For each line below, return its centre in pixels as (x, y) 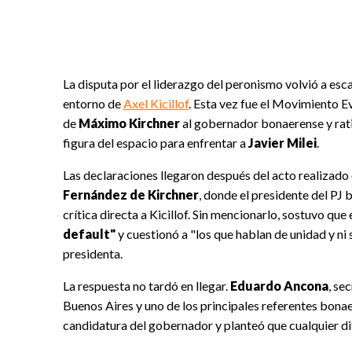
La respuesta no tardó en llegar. (147, 286)
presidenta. (93, 254)
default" (90, 234)
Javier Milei (281, 143)
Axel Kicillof (156, 104)
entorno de (93, 104)
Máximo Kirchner (129, 123)
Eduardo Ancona (279, 286)
